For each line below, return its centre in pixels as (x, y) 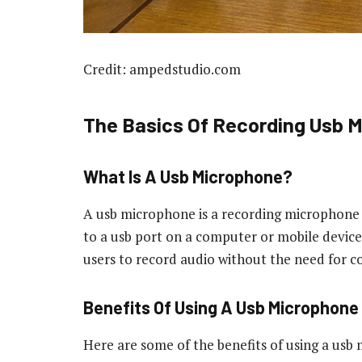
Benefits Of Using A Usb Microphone (221, 307)
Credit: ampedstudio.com (162, 69)
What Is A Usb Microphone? (188, 177)
